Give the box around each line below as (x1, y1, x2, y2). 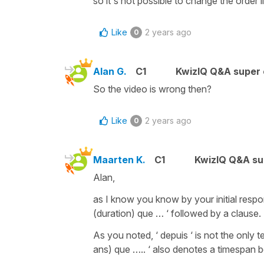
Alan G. (93, 65, 127, 77)
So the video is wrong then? (93, 82, 212, 95)
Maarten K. (93, 153, 146, 166)
